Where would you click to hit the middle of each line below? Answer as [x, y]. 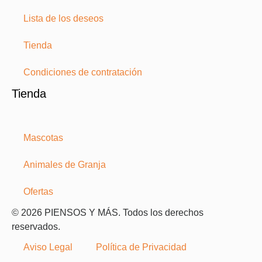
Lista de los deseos [63, 18]
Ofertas [38, 192]
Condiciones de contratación [83, 72]
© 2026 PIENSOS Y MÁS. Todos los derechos [108, 213]
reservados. [36, 227]
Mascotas [43, 138]
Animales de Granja [65, 165]
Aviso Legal [48, 247]
